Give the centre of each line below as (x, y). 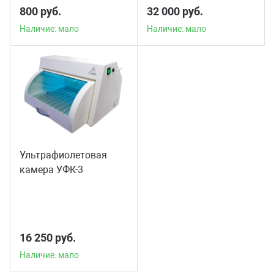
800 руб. (40, 11)
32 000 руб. (175, 11)
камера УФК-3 (51, 169)
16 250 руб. (48, 237)
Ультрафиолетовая (63, 155)
